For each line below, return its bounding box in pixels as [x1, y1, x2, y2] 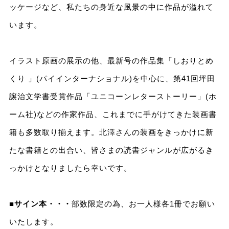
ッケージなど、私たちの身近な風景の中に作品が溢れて [9, 2, 214, 11]
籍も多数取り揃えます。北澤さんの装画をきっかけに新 [9, 127, 214, 136]
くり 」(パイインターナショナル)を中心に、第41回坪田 [9, 74, 215, 83]
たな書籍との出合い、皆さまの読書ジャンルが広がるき [9, 145, 214, 154]
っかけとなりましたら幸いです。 [9, 163, 132, 172]
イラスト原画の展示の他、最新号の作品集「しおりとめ [9, 56, 214, 65]
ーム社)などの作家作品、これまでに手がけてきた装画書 [9, 109, 217, 119]
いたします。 [9, 217, 58, 226]
